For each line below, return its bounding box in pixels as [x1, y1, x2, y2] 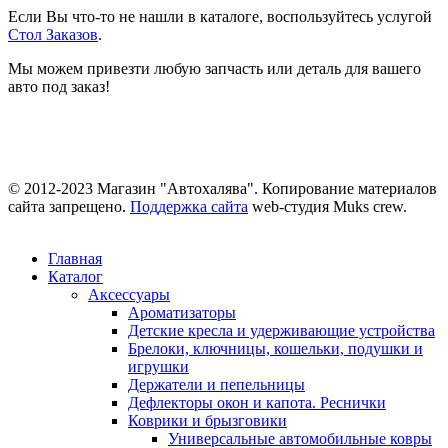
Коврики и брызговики [128, 411, 287, 429]
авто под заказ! [8, 77, 110, 95]
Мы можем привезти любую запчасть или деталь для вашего [8, 59, 421, 77]
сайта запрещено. [8, 197, 130, 215]
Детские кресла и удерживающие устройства [128, 321, 435, 339]
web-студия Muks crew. [248, 197, 407, 215]
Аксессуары [88, 285, 170, 303]
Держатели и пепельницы [128, 375, 305, 393]
